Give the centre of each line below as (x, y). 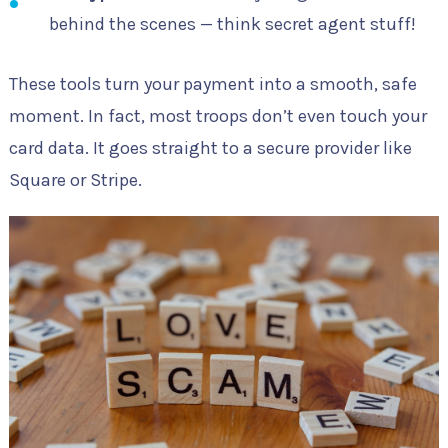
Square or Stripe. (75, 179)
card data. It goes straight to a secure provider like (210, 147)
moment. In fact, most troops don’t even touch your (217, 115)
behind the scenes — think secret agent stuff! (232, 23)
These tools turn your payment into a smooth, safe (212, 83)
